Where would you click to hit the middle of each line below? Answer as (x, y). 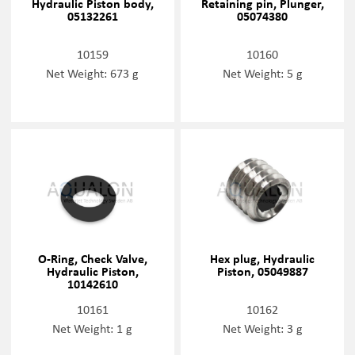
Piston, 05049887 (262, 271)
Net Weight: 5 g (262, 73)
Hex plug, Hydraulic (263, 258)
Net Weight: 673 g (93, 73)
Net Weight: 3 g (262, 328)
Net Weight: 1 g (93, 328)
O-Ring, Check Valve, (92, 258)
